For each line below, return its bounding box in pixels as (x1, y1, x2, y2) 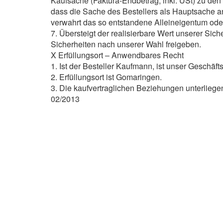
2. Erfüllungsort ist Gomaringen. (51, 71, 162, 83)
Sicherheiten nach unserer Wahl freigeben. (51, 38, 201, 50)
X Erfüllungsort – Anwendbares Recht (51, 49, 184, 61)
